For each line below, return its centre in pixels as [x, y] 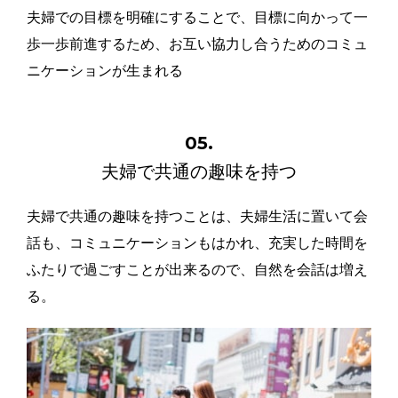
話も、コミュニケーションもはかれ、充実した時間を [197, 243]
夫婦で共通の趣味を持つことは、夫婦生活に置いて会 [197, 217]
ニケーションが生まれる [105, 71]
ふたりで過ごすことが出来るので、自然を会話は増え [197, 270]
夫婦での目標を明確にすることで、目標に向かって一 [197, 18]
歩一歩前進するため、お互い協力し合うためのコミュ [197, 44]
